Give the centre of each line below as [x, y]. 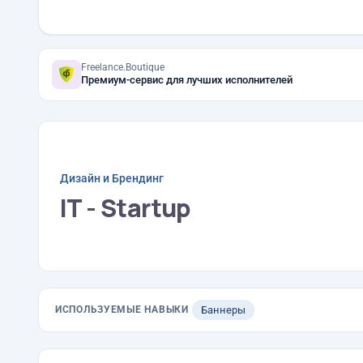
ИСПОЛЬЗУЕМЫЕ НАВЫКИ [122, 310]
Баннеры [223, 310]
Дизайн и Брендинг [112, 178]
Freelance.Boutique [123, 67]
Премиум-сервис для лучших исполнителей [187, 80]
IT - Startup [126, 207]
